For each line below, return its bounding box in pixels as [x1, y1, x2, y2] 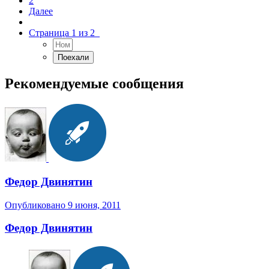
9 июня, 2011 [68, 199, 121, 210]
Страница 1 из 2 [29, 28, 100, 38]
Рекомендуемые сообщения [5, 76, 184, 92]
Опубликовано [5, 199, 68, 210]
